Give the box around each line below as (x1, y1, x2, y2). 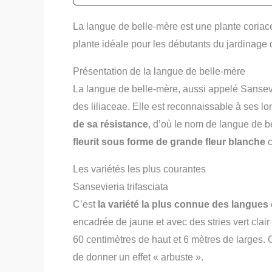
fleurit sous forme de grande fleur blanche (73, 136, 265, 147)
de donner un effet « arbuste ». (73, 251, 203, 262)
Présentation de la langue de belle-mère (73, 66, 245, 76)
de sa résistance (73, 118, 148, 129)
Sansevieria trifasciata (73, 181, 168, 192)
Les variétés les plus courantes (73, 163, 206, 174)
